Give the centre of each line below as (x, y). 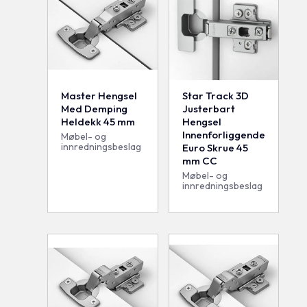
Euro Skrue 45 (215, 147)
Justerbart (208, 108)
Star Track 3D (215, 95)
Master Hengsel (99, 95)
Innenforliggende (223, 134)
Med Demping (95, 108)
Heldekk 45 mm (98, 121)
